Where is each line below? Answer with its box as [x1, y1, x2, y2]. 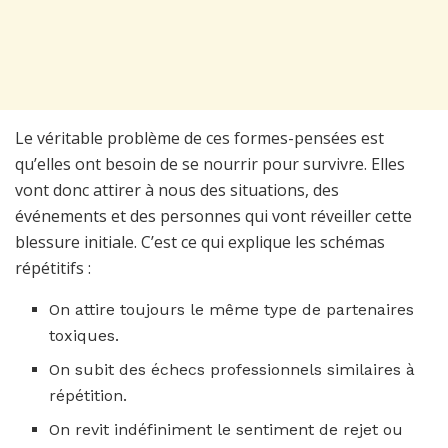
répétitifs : [15, 256, 91, 279]
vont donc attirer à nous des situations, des [15, 178, 339, 201]
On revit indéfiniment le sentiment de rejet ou [49, 419, 404, 439]
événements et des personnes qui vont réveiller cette [15, 204, 412, 227]
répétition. [49, 385, 128, 405]
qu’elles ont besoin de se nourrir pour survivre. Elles [15, 152, 405, 175]
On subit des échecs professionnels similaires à [49, 359, 416, 379]
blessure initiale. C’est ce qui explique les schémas [15, 230, 385, 253]
